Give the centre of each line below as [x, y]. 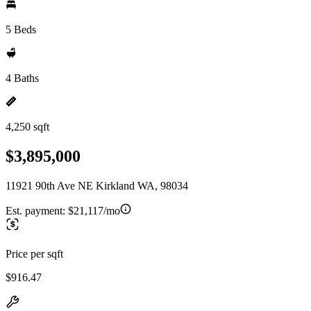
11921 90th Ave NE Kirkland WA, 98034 [97, 185]
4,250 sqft [27, 127]
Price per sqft [34, 253]
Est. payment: [37, 210]
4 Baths [22, 78]
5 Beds [21, 30]
